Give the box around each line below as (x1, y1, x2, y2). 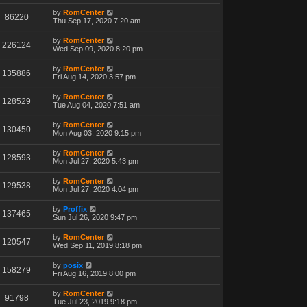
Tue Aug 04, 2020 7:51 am (53, 100, 140, 109)
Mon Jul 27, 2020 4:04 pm (53, 184, 138, 193)
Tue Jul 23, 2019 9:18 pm (53, 297, 137, 306)
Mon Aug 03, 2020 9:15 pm (53, 128, 141, 137)
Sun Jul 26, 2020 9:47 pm (53, 212, 137, 221)
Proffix (63, 204, 87, 213)
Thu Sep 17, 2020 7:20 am (53, 16, 140, 25)
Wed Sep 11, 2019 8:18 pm (53, 241, 142, 249)
